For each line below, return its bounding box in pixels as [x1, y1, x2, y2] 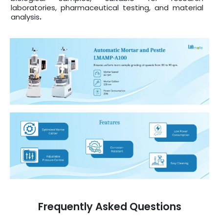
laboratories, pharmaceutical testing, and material [11, 2, 203, 13]
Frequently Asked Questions [38, 199, 181, 214]
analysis [11, 11, 40, 22]
